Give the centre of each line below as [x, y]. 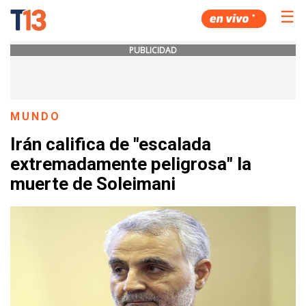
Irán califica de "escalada [111, 144]
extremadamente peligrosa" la [131, 164]
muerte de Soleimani [93, 184]
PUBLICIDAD [153, 50]
